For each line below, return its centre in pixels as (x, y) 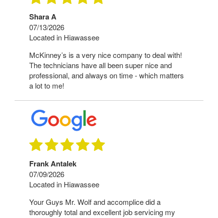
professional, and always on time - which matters (107, 75)
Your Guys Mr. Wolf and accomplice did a (95, 202)
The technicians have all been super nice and (100, 65)
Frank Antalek (53, 164)
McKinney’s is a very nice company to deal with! (106, 54)
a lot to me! (47, 85)
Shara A (43, 16)
